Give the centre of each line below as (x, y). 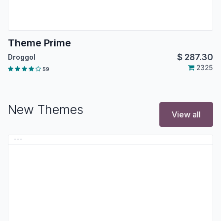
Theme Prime (39, 43)
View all (186, 115)
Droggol (22, 57)
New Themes (46, 110)
